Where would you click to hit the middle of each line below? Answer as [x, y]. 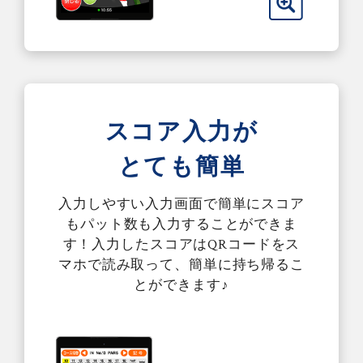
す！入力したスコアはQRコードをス [181, 245]
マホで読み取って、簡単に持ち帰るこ [181, 265]
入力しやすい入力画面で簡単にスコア [181, 204]
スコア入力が [181, 132]
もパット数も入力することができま [181, 224]
